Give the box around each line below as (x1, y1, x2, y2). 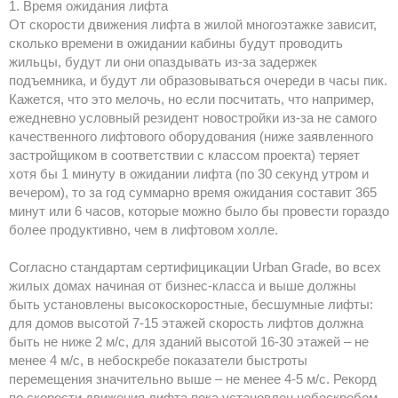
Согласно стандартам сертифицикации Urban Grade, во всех (9, 259, 381, 275)
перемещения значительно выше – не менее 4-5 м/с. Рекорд (9, 371, 377, 387)
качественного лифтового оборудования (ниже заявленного (9, 129, 373, 145)
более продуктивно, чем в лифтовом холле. (9, 222, 278, 238)
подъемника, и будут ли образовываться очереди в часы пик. (9, 73, 387, 89)
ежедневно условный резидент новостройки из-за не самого (9, 110, 377, 126)
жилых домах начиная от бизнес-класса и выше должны (9, 278, 356, 294)
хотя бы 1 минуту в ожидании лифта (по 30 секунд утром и (9, 166, 369, 182)
